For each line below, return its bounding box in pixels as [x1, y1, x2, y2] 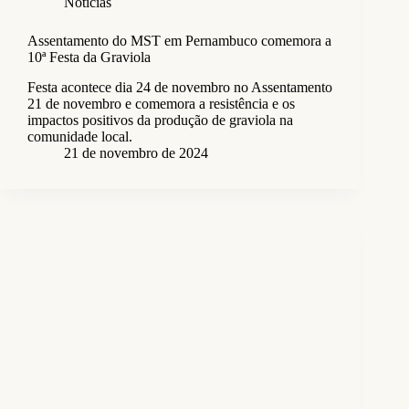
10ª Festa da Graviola [27, 49, 151, 66]
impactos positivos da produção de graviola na [27, 112, 293, 129]
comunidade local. [27, 129, 132, 145]
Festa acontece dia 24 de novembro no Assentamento [27, 79, 332, 96]
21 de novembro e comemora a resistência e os [27, 96, 295, 112]
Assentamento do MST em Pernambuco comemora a [27, 33, 331, 49]
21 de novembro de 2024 [64, 145, 208, 162]
